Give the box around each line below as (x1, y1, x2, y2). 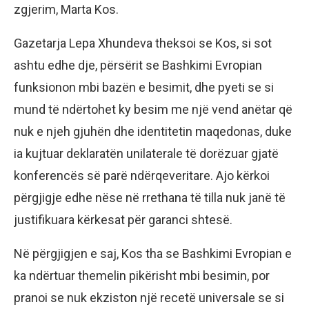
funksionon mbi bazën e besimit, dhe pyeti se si (14, 79, 274, 94)
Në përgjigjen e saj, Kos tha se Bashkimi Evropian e (14, 246, 292, 261)
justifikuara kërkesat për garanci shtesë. (14, 212, 232, 227)
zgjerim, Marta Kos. (14, 1, 119, 17)
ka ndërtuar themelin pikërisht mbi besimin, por (14, 268, 270, 283)
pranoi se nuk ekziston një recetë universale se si (14, 290, 284, 305)
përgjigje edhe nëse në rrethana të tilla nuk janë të (14, 190, 286, 205)
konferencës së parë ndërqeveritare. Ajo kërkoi (14, 168, 270, 183)
